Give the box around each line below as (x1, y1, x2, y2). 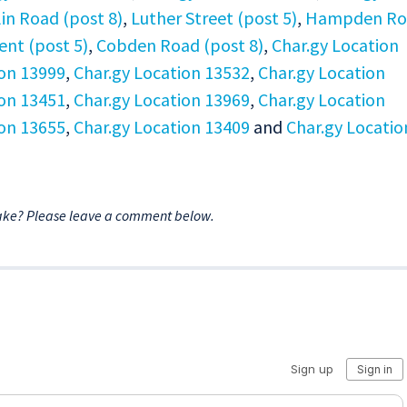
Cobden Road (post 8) (96, 34, 263, 57)
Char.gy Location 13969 (74, 88, 250, 112)
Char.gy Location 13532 (74, 61, 250, 84)
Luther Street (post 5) (131, 6, 297, 30)
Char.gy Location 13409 (74, 115, 250, 139)
